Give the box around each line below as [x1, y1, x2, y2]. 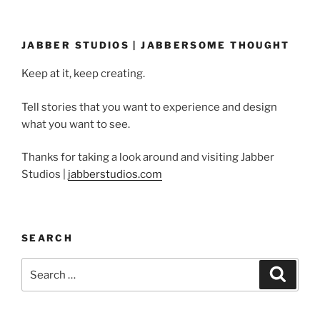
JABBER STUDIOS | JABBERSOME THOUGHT [21, 39, 290, 51]
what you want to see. [21, 117, 130, 131]
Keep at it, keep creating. [21, 67, 145, 81]
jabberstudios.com [68, 168, 162, 181]
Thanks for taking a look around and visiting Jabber [21, 151, 274, 164]
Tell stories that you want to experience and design [21, 100, 277, 114]
